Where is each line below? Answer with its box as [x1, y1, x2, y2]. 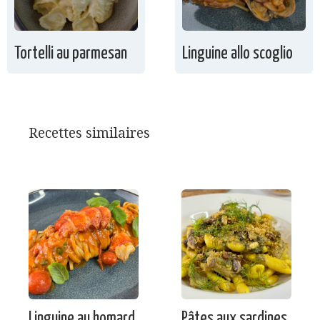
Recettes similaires [29, 125, 150, 142]
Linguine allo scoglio [182, 46, 294, 63]
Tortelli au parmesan [14, 46, 127, 63]
